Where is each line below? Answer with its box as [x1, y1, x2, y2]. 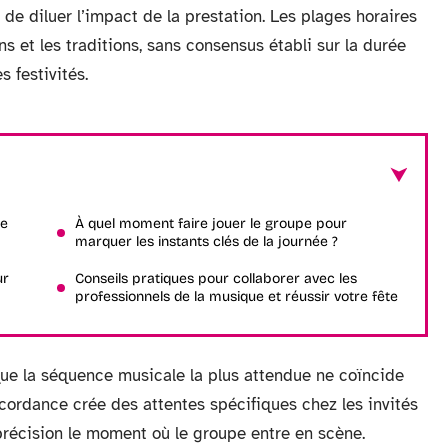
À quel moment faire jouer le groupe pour [75, 215, 347, 232]
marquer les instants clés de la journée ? [75, 233, 338, 250]
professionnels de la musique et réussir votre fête [75, 288, 398, 305]
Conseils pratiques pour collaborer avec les [75, 270, 357, 287]
